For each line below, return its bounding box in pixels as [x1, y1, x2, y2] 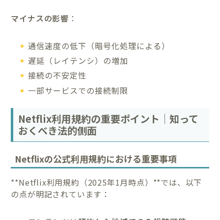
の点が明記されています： [11, 188, 110, 200]
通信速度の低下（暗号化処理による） [28, 39, 170, 52]
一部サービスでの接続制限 [28, 84, 129, 96]
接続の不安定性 [28, 69, 87, 82]
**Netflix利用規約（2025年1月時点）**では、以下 [11, 176, 202, 189]
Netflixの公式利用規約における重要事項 [15, 152, 177, 165]
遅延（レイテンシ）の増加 [28, 54, 129, 66]
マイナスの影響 [11, 12, 69, 24]
